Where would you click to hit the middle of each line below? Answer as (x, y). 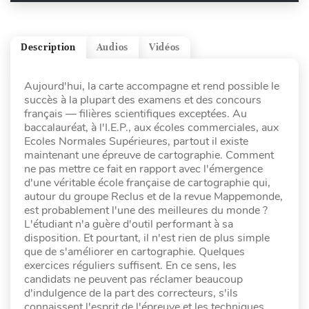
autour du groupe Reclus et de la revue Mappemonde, (153, 196)
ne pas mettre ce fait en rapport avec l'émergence (143, 169)
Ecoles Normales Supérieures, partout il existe (136, 141)
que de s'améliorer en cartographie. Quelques (134, 251)
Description (48, 48)
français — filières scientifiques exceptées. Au (136, 113)
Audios (112, 48)
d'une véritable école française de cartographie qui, (147, 182)
